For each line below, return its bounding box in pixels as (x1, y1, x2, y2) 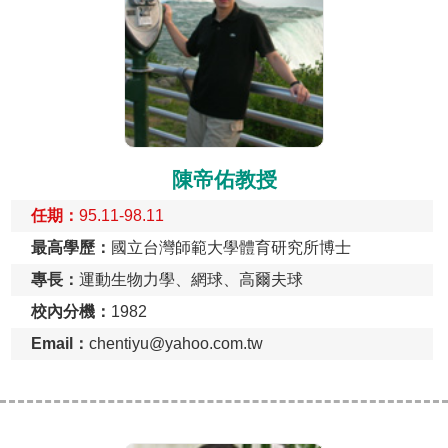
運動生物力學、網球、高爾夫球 (79, 271, 303, 289)
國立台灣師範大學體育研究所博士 (111, 239, 351, 257)
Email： (31, 335, 89, 353)
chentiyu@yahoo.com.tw (89, 335, 263, 353)
